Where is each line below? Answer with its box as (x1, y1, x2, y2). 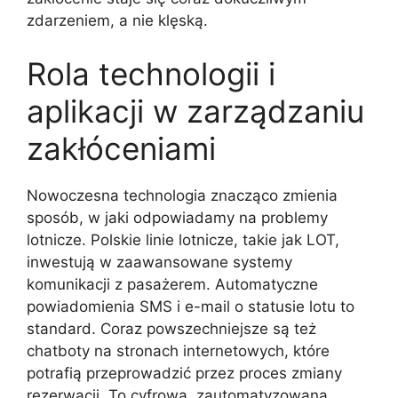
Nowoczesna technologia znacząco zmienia (27, 186, 338, 204)
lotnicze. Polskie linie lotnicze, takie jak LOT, (27, 230, 339, 249)
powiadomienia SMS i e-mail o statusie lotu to (27, 297, 354, 315)
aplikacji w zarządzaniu (27, 92, 364, 130)
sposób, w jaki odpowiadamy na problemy (27, 208, 328, 227)
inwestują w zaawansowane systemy (27, 252, 292, 271)
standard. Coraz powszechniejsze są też (27, 319, 316, 338)
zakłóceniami (27, 129, 216, 167)
